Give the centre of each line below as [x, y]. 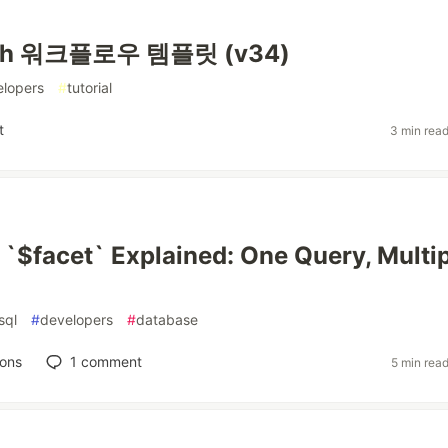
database [167, 319]
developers [76, 319]
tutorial [89, 87]
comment [109, 361]
